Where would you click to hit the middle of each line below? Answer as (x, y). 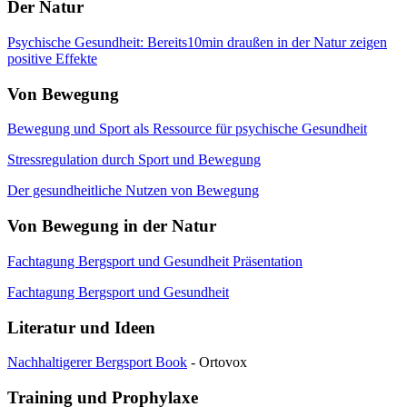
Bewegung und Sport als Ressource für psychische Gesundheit (187, 129)
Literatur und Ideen (81, 327)
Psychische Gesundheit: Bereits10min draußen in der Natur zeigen (197, 42)
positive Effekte (52, 59)
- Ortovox (217, 362)
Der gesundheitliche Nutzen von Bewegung (133, 191)
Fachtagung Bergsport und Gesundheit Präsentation (155, 261)
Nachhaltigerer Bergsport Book (97, 362)
